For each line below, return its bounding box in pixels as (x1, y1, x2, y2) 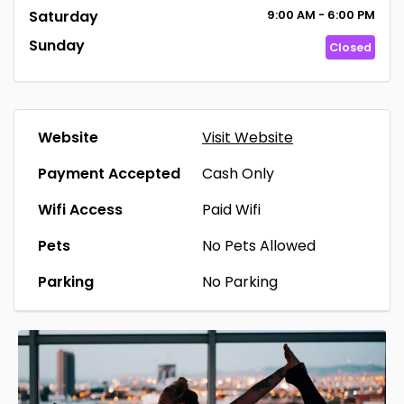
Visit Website (202, 127, 293, 148)
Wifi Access (38, 199, 123, 220)
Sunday (29, 35, 85, 56)
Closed (329, 40, 372, 55)
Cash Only (202, 163, 274, 184)
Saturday (29, 6, 98, 27)
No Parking (202, 271, 278, 292)
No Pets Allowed (202, 235, 316, 256)
